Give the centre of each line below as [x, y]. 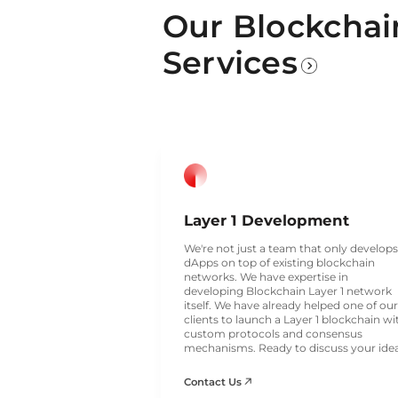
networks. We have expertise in [266, 276]
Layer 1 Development [266, 221]
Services [230, 62]
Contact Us [214, 382]
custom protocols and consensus [273, 333]
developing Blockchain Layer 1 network [287, 291]
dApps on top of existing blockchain [279, 262]
